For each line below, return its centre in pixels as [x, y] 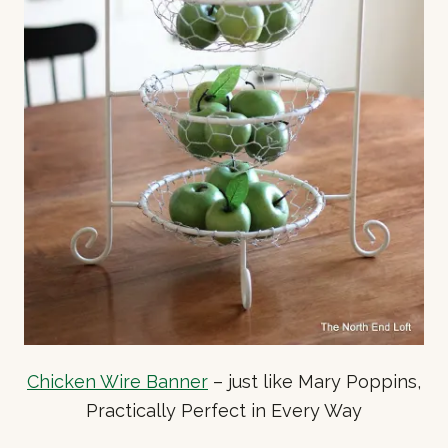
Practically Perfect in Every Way [224, 410]
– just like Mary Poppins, [314, 381]
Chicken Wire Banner [117, 381]
